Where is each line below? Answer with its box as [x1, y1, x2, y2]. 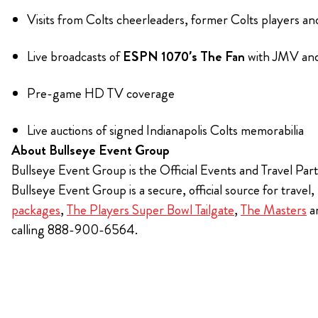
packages [11, 200, 60, 220]
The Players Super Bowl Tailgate [67, 200, 234, 220]
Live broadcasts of [27, 47, 123, 67]
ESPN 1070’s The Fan [123, 47, 245, 67]
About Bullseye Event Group [11, 141, 170, 160]
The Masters [241, 200, 307, 220]
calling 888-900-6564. [11, 220, 138, 240]
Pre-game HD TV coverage [27, 84, 175, 104]
